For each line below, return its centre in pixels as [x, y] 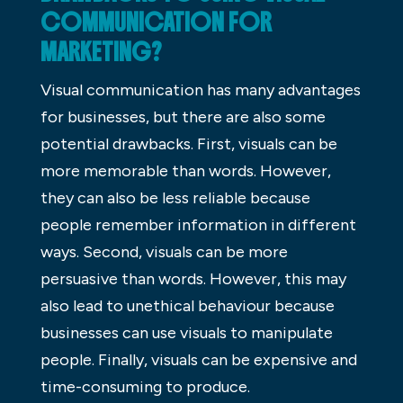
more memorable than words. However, [185, 170]
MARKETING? [103, 52]
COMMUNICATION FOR [156, 22]
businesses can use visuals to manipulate [186, 332]
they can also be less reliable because [175, 197]
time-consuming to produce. [145, 386]
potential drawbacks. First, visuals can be [188, 143]
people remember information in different [198, 224]
